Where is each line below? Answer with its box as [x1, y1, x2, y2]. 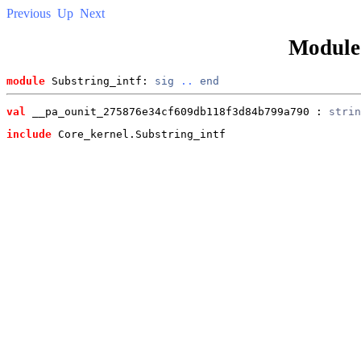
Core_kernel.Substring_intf [52, 127, 226, 140]
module [6, 74, 45, 87]
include [6, 127, 52, 140]
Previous [6, 6, 51, 20]
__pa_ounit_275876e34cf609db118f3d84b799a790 [26, 105, 309, 118]
